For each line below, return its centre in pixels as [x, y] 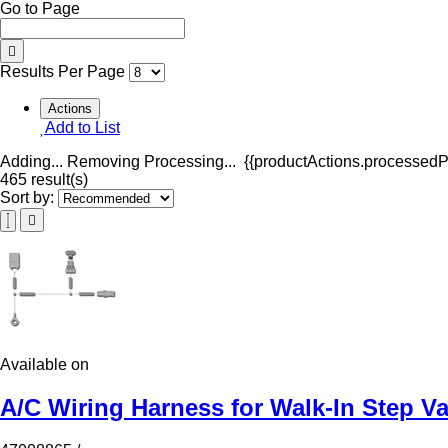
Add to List [82, 127]
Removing [103, 161]
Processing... [190, 161]
